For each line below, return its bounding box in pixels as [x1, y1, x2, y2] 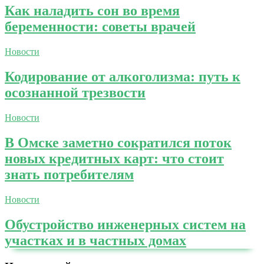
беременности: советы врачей [5, 19, 196, 35]
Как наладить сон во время [5, 3, 180, 19]
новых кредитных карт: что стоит [5, 150, 224, 166]
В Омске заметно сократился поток [5, 134, 232, 150]
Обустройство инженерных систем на [5, 216, 246, 232]
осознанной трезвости [5, 85, 146, 101]
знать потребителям [5, 166, 134, 182]
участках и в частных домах [5, 232, 186, 248]
